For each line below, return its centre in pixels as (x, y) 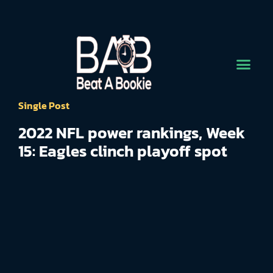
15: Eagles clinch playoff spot (123, 151)
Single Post (44, 105)
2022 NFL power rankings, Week (132, 133)
